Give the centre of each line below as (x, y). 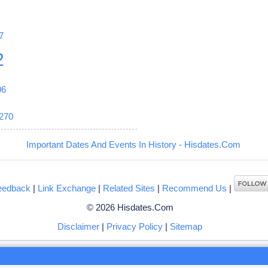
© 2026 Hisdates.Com (130, 207)
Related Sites (129, 188)
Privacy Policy (135, 226)
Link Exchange (67, 188)
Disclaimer (79, 226)
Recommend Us (195, 188)
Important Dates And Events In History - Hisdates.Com (133, 144)
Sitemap (186, 226)
